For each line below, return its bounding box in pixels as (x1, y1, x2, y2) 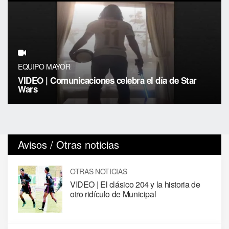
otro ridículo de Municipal (70, 188, 156, 200)
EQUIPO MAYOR (18, 61, 71, 72)
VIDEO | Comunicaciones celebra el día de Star (18, 74, 197, 87)
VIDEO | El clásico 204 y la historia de (70, 178, 200, 191)
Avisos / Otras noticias (18, 137, 119, 152)
